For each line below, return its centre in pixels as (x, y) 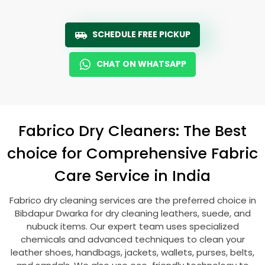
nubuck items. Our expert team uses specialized (132, 226)
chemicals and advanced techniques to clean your (132, 239)
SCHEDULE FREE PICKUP (141, 34)
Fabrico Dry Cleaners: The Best (132, 131)
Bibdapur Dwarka (52, 213)
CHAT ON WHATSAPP (141, 64)
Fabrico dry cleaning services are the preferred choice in (132, 200)
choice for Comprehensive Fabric (132, 153)
